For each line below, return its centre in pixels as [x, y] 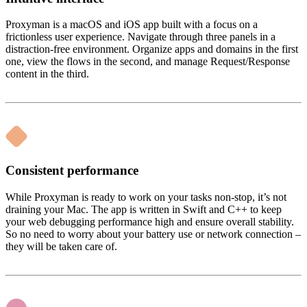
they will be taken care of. [61, 246]
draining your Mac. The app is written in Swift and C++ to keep [144, 209]
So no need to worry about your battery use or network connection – [153, 234]
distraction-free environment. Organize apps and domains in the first [152, 49]
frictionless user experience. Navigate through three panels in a [140, 37]
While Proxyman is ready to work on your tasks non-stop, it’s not [146, 197]
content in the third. [47, 74]
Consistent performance [72, 171]
